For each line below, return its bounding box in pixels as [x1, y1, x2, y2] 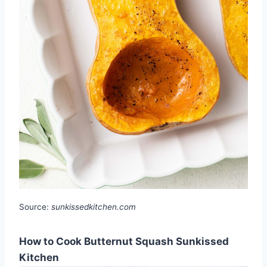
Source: [19, 201, 51, 212]
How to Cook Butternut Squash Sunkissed [19, 235, 229, 247]
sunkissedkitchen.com [51, 201, 136, 212]
